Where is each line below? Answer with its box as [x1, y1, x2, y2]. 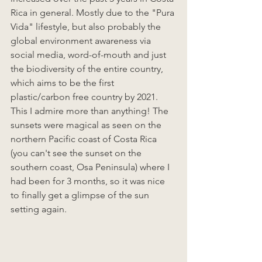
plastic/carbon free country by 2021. [11, 91, 160, 102]
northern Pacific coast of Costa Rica [11, 133, 159, 144]
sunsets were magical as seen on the [11, 119, 164, 130]
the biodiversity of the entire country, [11, 63, 166, 74]
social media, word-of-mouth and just [11, 49, 168, 60]
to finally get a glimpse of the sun [11, 189, 151, 201]
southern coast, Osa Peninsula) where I [11, 161, 172, 173]
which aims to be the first [11, 77, 116, 88]
